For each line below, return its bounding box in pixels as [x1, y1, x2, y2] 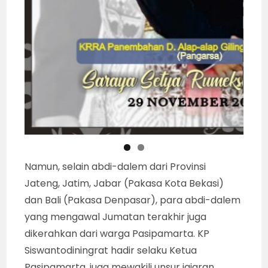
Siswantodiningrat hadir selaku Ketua [25, 243, 197, 257]
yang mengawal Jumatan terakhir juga [25, 209, 207, 224]
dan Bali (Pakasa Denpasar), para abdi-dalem [25, 193, 241, 207]
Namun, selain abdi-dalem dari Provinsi [25, 159, 206, 173]
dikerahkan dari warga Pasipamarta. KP [25, 226, 210, 240]
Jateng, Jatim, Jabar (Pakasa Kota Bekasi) [25, 176, 224, 190]
